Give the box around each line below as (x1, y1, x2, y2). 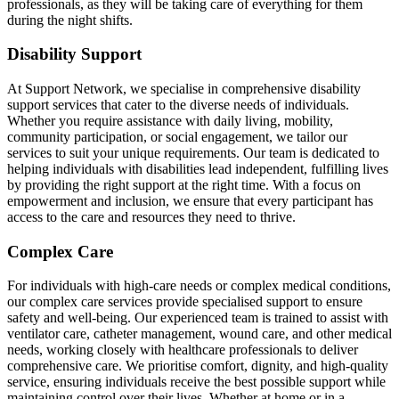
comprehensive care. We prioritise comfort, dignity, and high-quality (7, 358, 388, 374)
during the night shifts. (7, 12, 133, 28)
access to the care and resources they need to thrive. (7, 208, 296, 224)
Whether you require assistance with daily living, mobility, (7, 112, 333, 128)
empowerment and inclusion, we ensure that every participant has (7, 192, 373, 208)
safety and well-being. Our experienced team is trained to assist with (7, 310, 388, 326)
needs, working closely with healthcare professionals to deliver (7, 342, 358, 358)
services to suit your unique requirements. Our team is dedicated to (7, 144, 379, 160)
